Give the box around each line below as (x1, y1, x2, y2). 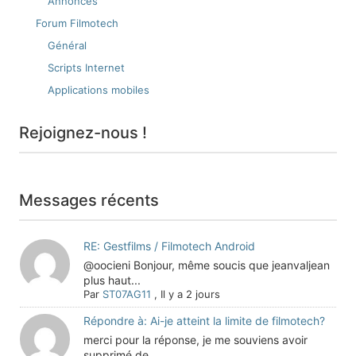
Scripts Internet (48, 61, 125, 74)
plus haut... (83, 273, 141, 287)
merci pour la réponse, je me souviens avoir (83, 333, 308, 346)
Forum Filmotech (36, 17, 118, 29)
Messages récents (19, 191, 159, 210)
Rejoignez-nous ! (19, 123, 147, 142)
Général (48, 39, 87, 52)
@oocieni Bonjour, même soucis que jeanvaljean (83, 258, 330, 272)
